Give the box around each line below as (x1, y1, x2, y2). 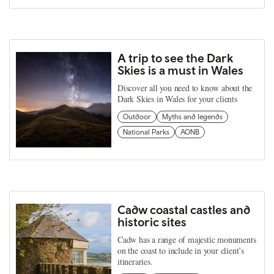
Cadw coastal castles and (117, 202, 250, 217)
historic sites (117, 215, 187, 229)
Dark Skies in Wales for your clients (117, 93, 237, 105)
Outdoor (123, 113, 151, 121)
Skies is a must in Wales (117, 63, 243, 77)
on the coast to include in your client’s (117, 245, 245, 256)
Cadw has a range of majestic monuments (117, 234, 256, 245)
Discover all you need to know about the (117, 82, 253, 94)
